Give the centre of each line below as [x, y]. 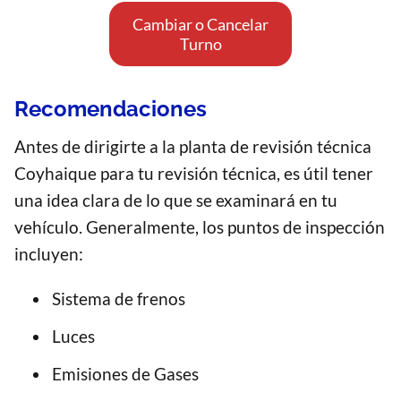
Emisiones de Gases [125, 374]
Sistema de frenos [119, 299]
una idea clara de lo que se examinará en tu [176, 200]
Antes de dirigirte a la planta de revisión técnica [193, 147]
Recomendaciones [111, 109]
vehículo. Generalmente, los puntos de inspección [200, 227]
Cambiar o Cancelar [200, 25]
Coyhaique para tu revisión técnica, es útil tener [194, 174]
